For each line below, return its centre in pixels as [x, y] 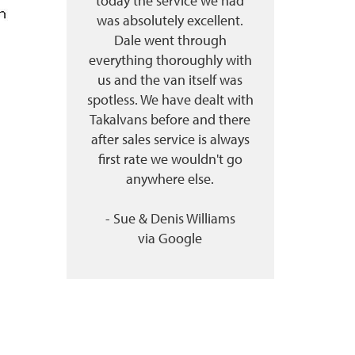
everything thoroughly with [170, 60]
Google [181, 238]
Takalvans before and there [170, 119]
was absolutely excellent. [170, 20]
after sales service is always [170, 139]
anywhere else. [170, 179]
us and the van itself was [170, 80]
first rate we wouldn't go [170, 159]
